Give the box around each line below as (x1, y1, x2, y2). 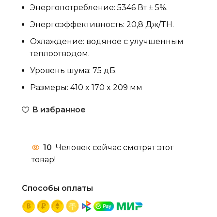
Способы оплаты (22, 183, 93, 193)
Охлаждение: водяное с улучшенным (30, 36, 184, 46)
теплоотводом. (30, 48, 90, 58)
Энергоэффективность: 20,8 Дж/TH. (30, 19, 174, 29)
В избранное (31, 105, 86, 114)
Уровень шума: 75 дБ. (30, 65, 117, 75)
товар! (31, 155, 56, 164)
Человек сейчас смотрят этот (56, 142, 173, 152)
